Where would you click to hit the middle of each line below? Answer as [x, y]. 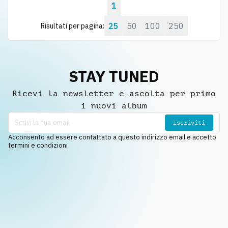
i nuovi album [114, 106]
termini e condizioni [38, 145]
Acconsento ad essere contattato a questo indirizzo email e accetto [112, 137]
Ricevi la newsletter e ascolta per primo [114, 93]
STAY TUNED [114, 76]
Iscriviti [189, 122]
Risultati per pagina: [72, 26]
